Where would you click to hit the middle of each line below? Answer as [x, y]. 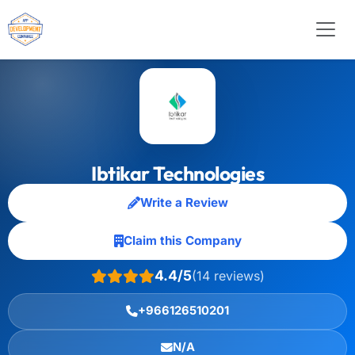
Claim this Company [182, 240]
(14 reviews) [228, 275]
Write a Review [184, 202]
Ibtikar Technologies [177, 173]
